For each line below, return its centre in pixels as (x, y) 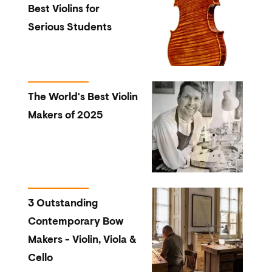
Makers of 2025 (65, 116)
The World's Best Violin (83, 98)
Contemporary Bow (76, 222)
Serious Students (70, 28)
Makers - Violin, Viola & (82, 240)
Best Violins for (63, 10)
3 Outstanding (63, 204)
